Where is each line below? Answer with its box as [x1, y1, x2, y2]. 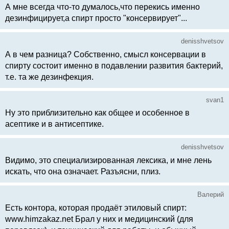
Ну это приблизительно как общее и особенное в [5, 108, 190, 118]
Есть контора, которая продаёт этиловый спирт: [5, 203, 187, 212]
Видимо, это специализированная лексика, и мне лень [5, 156, 212, 165]
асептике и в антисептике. [5, 120, 104, 129]
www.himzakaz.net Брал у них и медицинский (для [5, 214, 193, 223]
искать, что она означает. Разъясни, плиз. [5, 167, 161, 176]
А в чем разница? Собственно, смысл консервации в [5, 50, 206, 59]
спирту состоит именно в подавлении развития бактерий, [5, 61, 223, 70]
